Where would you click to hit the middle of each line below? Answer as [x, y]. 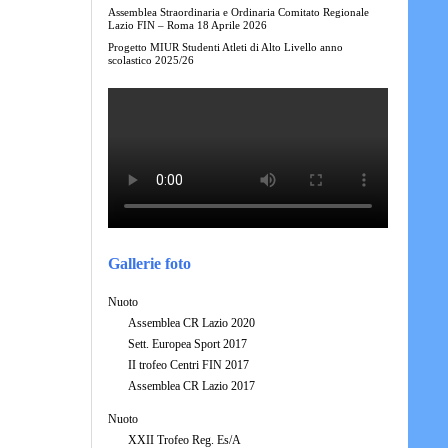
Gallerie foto [149, 263]
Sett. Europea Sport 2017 [187, 343]
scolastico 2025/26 [150, 60]
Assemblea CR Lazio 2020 [191, 322]
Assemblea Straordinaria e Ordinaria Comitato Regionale [238, 12]
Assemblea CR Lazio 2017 [191, 385]
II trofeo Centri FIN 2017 [188, 364]
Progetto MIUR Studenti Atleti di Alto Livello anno [225, 47]
